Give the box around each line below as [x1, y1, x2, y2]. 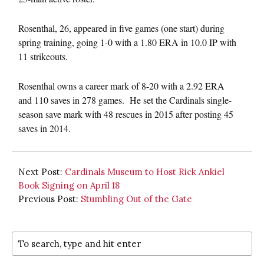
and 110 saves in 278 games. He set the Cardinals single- [18, 93, 232, 106]
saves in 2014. [18, 121, 71, 134]
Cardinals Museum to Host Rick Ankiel [65, 166, 225, 177]
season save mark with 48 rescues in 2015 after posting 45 [18, 107, 233, 120]
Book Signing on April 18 [18, 179, 120, 191]
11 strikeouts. [18, 49, 68, 62]
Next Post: [18, 166, 65, 177]
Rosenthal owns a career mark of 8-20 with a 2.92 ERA [18, 79, 225, 92]
